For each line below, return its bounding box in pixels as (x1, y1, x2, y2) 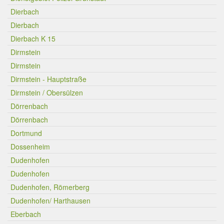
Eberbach (10, 209, 41, 219)
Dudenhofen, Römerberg (10, 182, 89, 192)
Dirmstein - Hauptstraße (10, 74, 86, 84)
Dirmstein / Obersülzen (10, 87, 83, 97)
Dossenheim (10, 141, 50, 151)
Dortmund (10, 128, 42, 138)
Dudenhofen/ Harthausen (10, 195, 90, 205)
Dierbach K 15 (10, 33, 55, 43)
